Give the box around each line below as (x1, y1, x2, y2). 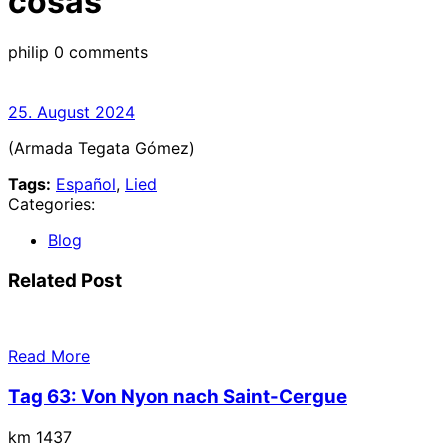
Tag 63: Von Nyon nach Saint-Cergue (8, 385, 347, 409)
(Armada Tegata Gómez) (8, 138, 195, 158)
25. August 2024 (8, 102, 135, 122)
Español (56, 174, 116, 194)
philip (8, 42, 49, 63)
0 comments (54, 42, 148, 63)
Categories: (8, 194, 95, 214)
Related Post (8, 268, 122, 292)
